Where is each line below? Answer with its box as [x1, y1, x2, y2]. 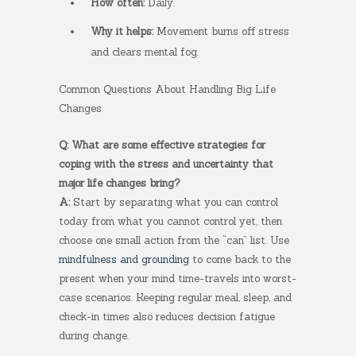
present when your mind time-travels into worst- [59, 272, 296, 285]
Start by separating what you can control [70, 195, 278, 209]
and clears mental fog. [91, 45, 199, 59]
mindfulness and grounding [59, 253, 189, 266]
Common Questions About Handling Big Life [59, 83, 276, 96]
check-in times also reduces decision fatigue [59, 310, 275, 323]
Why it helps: [91, 25, 153, 38]
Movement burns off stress [153, 25, 289, 38]
